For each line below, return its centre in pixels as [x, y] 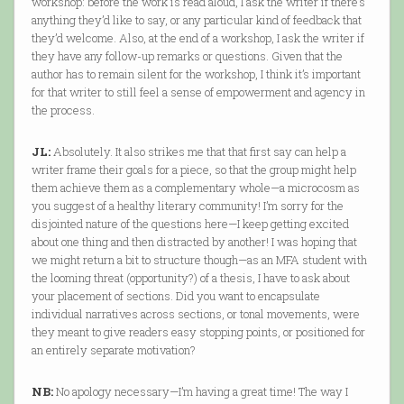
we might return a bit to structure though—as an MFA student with [199, 260]
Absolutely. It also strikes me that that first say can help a [198, 152]
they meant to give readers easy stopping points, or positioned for [198, 332]
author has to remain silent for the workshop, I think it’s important [196, 74]
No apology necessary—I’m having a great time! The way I [200, 392]
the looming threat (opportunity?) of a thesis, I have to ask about [190, 278]
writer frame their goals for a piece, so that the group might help [193, 170]
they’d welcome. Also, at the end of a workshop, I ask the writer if [197, 38]
